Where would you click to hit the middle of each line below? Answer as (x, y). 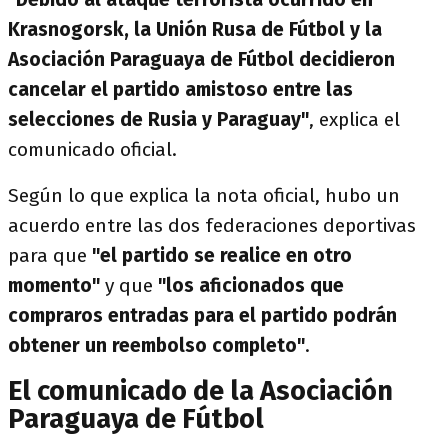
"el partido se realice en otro (222, 255)
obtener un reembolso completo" (156, 345)
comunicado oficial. (92, 149)
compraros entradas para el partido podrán (202, 315)
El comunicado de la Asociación (200, 391)
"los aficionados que (251, 285)
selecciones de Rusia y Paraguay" (158, 119)
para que (50, 255)
